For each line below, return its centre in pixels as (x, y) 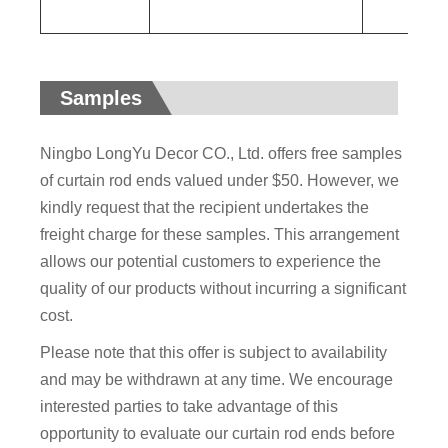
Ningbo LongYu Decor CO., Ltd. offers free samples (221, 154)
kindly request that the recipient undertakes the (205, 208)
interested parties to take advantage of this (189, 407)
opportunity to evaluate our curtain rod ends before (218, 434)
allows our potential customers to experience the (211, 262)
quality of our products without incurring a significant (223, 289)
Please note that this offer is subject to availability (214, 353)
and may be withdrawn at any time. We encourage (217, 380)
